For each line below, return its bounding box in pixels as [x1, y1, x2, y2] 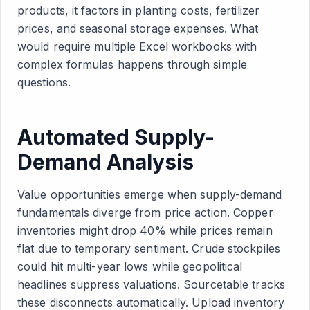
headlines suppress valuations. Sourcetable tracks [17, 277, 285, 291]
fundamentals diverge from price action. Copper [17, 206, 273, 219]
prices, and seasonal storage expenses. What [17, 21, 259, 35]
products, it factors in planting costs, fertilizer [17, 3, 260, 17]
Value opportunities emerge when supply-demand [17, 188, 282, 201]
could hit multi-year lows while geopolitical [17, 259, 243, 273]
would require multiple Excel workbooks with [17, 39, 257, 53]
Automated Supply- [17, 125, 215, 149]
